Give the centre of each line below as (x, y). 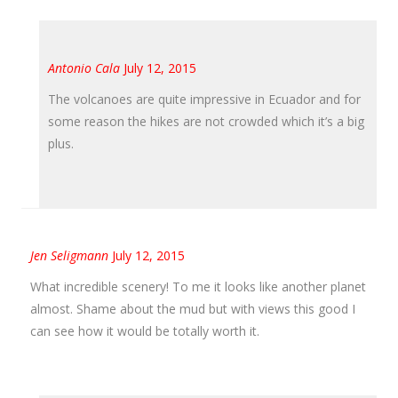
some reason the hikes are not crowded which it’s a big (206, 121)
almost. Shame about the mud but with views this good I (193, 308)
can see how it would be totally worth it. (145, 330)
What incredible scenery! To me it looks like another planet (198, 286)
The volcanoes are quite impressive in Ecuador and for (204, 99)
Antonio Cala (84, 68)
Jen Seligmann (69, 255)
